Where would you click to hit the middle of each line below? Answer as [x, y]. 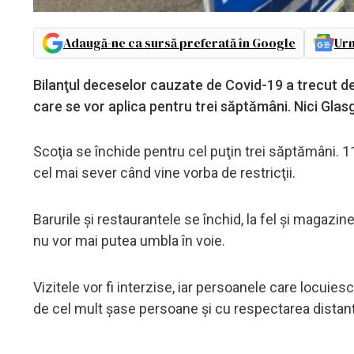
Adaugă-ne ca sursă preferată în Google [179, 42]
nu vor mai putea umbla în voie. [129, 240]
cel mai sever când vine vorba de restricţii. [164, 172]
